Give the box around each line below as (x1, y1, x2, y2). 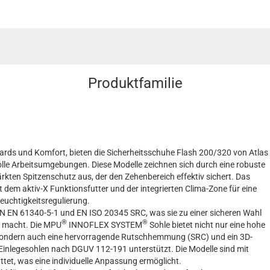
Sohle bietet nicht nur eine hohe (148, 219, 265, 230)
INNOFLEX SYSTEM (67, 219, 142, 230)
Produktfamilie (87, 74, 183, 92)
